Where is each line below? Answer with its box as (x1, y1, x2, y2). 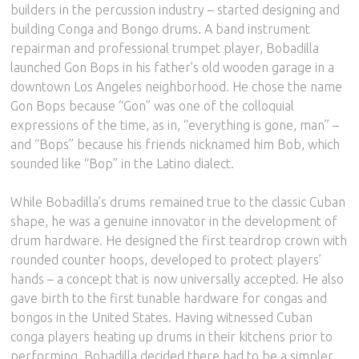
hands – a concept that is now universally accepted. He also (10, 271, 345, 286)
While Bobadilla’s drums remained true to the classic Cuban (10, 194, 346, 209)
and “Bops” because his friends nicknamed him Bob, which (10, 136, 341, 151)
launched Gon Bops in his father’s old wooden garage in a (10, 59, 335, 75)
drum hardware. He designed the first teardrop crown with (10, 232, 348, 248)
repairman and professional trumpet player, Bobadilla (10, 40, 320, 55)
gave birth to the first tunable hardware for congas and (10, 290, 328, 305)
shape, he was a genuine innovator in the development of (10, 213, 338, 228)
